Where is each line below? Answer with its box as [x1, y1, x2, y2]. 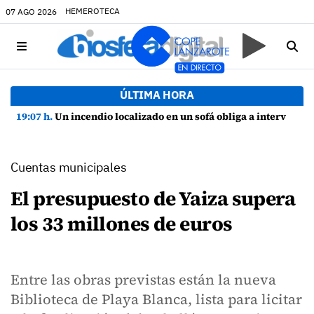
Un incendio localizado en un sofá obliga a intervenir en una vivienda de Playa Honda [55, 109, 286, 123]
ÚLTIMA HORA [120, 88, 194, 102]
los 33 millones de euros [11, 210, 233, 237]
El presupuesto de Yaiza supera [11, 185, 296, 212]
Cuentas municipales [11, 159, 127, 175]
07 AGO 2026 [6, 6, 57, 17]
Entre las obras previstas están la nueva [11, 270, 276, 289]
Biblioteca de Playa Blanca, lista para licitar [11, 289, 302, 309]
